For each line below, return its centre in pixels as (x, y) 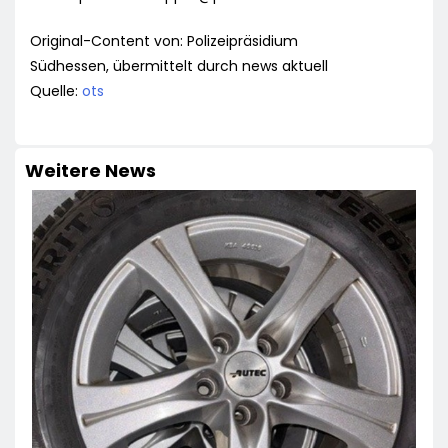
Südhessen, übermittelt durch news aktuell (179, 66)
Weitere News (90, 171)
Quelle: (56, 91)
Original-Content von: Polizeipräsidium (164, 41)
